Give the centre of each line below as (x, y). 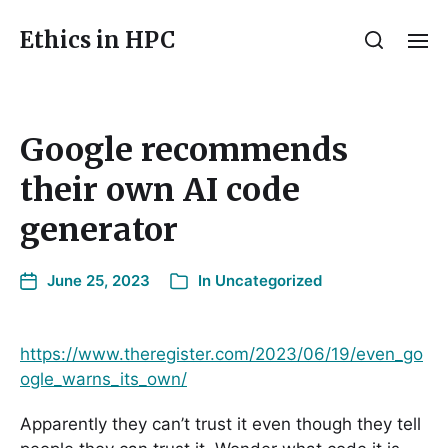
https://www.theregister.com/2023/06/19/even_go (221, 354)
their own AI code (160, 190)
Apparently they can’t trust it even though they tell (220, 423)
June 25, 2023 (98, 280)
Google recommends (184, 150)
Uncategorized (268, 280)
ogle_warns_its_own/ (103, 379)
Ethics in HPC (97, 40)
